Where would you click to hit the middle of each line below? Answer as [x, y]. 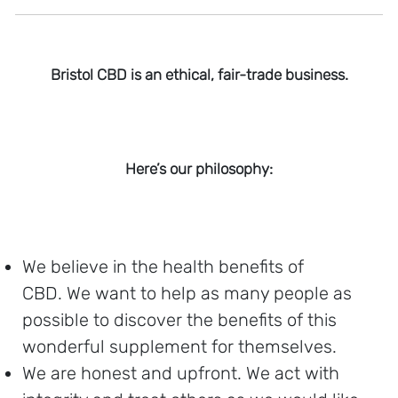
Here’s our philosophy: [199, 169]
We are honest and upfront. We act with [181, 373]
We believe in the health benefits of [163, 267]
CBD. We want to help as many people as [187, 293]
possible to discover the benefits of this [179, 320]
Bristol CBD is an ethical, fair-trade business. [199, 75]
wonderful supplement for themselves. [179, 346]
